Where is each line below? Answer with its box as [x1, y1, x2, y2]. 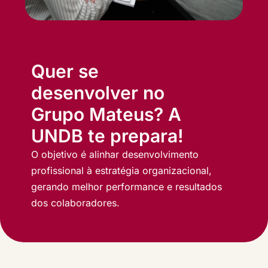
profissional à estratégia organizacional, [31, 165, 212, 177]
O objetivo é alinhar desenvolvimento [31, 148, 199, 161]
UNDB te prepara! [31, 125, 184, 147]
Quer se [31, 60, 99, 83]
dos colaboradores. [31, 197, 120, 209]
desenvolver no [31, 82, 165, 104]
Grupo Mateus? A [31, 103, 181, 126]
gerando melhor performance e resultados [31, 181, 222, 193]
